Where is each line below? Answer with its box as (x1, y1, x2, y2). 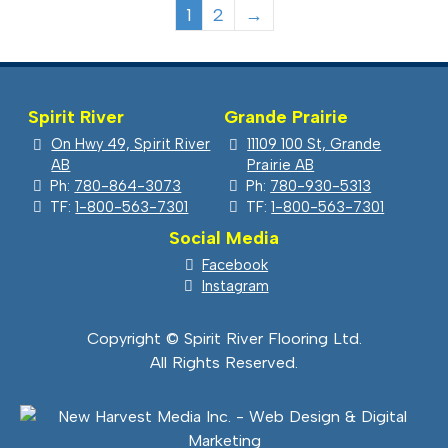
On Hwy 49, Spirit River (51, 134, 211, 153)
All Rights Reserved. (150, 352, 298, 372)
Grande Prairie (224, 105, 348, 128)
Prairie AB (247, 155, 315, 174)
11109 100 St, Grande (247, 134, 382, 153)
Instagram (201, 276, 269, 295)
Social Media (169, 226, 279, 249)
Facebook (202, 255, 269, 274)
